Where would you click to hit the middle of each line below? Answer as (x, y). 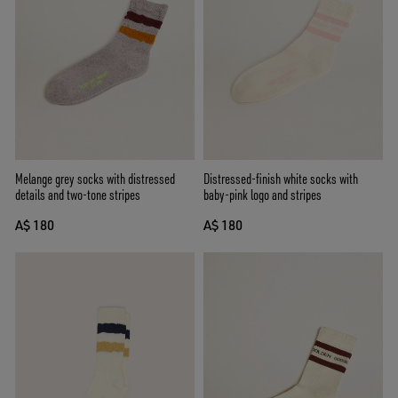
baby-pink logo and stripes (263, 194)
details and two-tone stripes (78, 194)
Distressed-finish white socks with (281, 178)
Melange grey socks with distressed (95, 178)
